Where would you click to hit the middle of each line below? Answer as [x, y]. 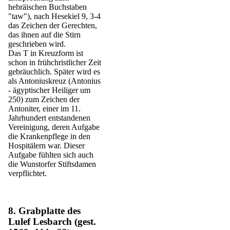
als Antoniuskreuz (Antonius [54, 81]
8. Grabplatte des [44, 210]
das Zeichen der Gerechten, [53, 25]
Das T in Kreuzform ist [46, 53]
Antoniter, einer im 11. [44, 108]
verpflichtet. [27, 173]
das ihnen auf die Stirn [44, 34]
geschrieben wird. [37, 44]
